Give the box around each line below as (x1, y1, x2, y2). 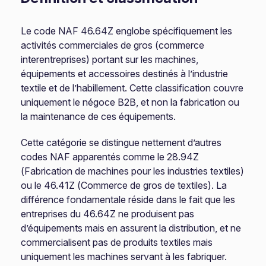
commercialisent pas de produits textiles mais (21, 236, 213, 248)
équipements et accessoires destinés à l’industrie (21, 68, 229, 80)
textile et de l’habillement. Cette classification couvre (21, 82, 244, 94)
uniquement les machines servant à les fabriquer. (21, 251, 227, 262)
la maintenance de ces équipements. (21, 110, 176, 122)
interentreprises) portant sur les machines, (21, 53, 199, 65)
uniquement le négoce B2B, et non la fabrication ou (21, 96, 240, 108)
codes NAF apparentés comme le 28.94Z (21, 151, 199, 163)
